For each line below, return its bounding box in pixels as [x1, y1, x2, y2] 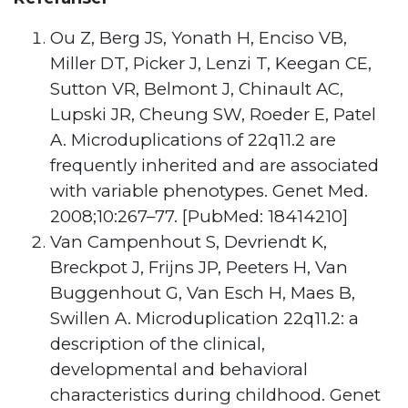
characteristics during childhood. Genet [50, 384, 381, 406]
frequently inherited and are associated [50, 155, 379, 177]
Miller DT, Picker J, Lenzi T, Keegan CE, [50, 53, 372, 75]
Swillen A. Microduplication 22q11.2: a [50, 308, 359, 330]
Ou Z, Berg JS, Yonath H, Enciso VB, [50, 27, 347, 49]
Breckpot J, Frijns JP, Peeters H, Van [50, 257, 348, 279]
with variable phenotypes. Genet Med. [50, 180, 368, 202]
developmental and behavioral [50, 359, 308, 381]
